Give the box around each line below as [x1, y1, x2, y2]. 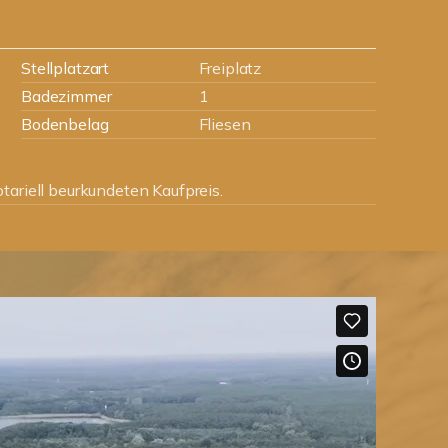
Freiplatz [198, 58, 262, 78]
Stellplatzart [21, 58, 110, 78]
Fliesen [198, 114, 251, 134]
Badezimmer [21, 86, 112, 106]
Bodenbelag [21, 114, 109, 134]
